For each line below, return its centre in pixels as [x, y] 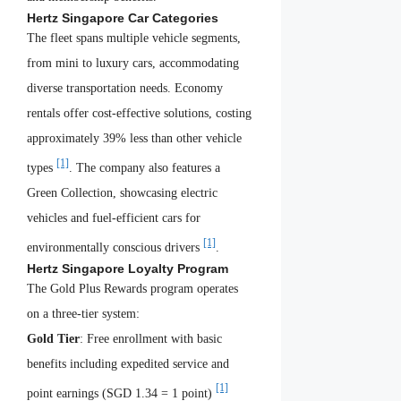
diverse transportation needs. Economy [125, 89]
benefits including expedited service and [128, 363]
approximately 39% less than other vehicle [134, 139]
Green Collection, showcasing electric [122, 193]
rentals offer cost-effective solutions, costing [139, 114]
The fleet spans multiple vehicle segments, [134, 38]
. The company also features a [145, 168]
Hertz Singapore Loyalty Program [128, 268]
